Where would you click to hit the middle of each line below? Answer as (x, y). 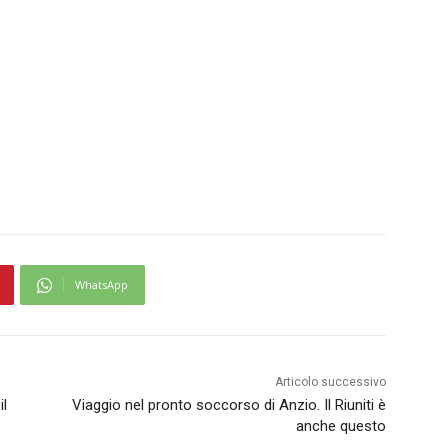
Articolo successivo (330, 382)
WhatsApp (101, 285)
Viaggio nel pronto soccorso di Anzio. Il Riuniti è (228, 405)
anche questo (340, 426)
